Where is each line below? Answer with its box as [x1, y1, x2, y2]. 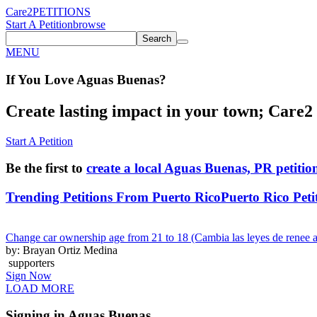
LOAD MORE [6, 282, 74, 294]
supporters [6, 256, 54, 269]
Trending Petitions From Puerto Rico [6, 189, 221, 204]
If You [6, 71, 41, 87]
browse [73, 18, 105, 30]
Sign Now [6, 269, 52, 282]
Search [142, 33, 171, 44]
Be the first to [6, 161, 86, 176]
